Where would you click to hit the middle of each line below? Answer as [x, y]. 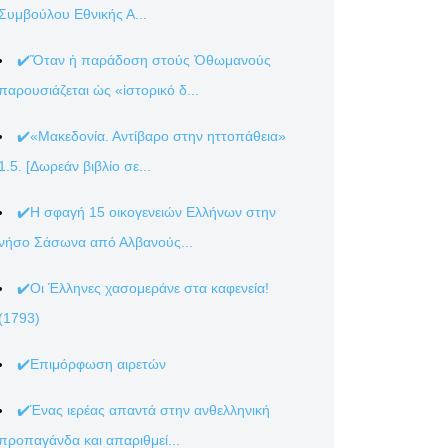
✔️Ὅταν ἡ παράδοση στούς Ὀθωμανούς [144, 60]
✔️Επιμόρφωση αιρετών [91, 364]
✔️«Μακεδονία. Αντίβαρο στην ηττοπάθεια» [151, 136]
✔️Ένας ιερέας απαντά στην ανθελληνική [143, 410]
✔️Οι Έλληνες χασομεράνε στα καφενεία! [143, 288]
